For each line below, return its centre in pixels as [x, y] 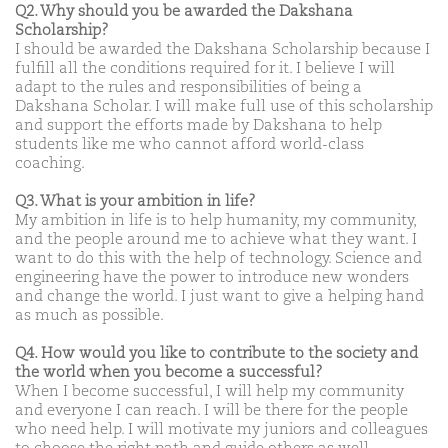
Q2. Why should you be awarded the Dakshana [184, 11]
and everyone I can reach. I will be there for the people [211, 410]
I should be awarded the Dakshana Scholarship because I [222, 49]
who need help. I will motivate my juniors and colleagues [221, 429]
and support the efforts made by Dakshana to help [198, 125]
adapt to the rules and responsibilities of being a [188, 87]
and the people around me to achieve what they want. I [216, 239]
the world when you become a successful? [169, 372]
